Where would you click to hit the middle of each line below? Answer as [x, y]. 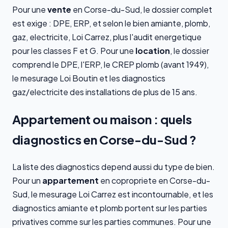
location [153, 50]
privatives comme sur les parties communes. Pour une [112, 221]
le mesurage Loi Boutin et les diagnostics [89, 78]
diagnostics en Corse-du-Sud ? [104, 139]
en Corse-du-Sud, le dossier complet [142, 9]
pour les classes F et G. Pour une [74, 50]
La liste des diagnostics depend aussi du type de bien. [113, 166]
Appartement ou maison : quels [102, 119]
